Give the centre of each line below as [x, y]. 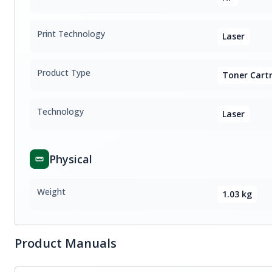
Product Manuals [66, 243]
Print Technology [71, 34]
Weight [51, 192]
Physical [71, 159]
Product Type [64, 73]
